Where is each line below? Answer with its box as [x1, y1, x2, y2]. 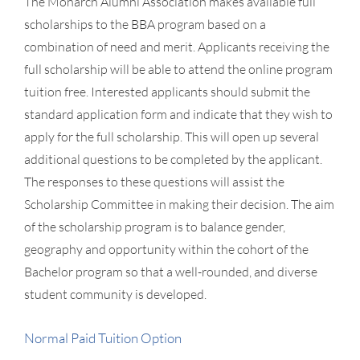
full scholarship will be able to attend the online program [24, 60, 333, 77]
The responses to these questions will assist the [24, 173, 284, 190]
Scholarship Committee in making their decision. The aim [24, 195, 334, 212]
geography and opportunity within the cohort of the [24, 240, 309, 257]
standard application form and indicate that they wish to [24, 105, 333, 122]
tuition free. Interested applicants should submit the [24, 83, 310, 100]
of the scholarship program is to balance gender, [24, 218, 285, 235]
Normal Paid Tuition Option [24, 329, 182, 346]
